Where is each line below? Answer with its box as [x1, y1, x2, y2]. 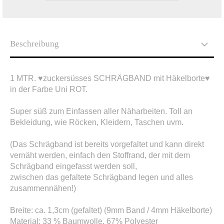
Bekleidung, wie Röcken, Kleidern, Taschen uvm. [10, 118, 183, 126]
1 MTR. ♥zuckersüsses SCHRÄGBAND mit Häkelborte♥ [10, 74, 210, 82]
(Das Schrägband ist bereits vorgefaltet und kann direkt [10, 140, 204, 148]
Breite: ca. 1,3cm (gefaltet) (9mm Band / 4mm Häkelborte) [10, 206, 212, 214]
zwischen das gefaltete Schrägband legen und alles [10, 173, 193, 181]
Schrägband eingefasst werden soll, [10, 162, 137, 170]
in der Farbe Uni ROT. [10, 85, 87, 93]
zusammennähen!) [10, 184, 76, 192]
